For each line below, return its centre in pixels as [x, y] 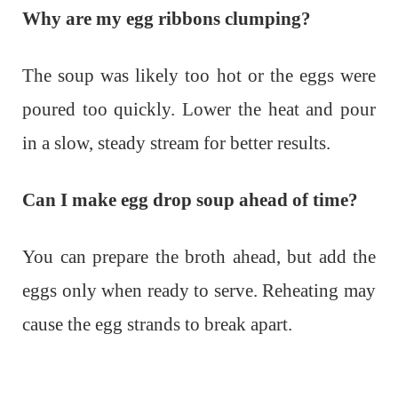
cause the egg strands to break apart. [157, 324]
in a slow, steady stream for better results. [176, 143]
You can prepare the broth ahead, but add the [199, 256]
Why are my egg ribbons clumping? [167, 18]
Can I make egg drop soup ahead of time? [190, 199]
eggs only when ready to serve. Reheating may [199, 290]
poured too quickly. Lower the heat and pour [199, 109]
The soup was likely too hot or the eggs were [199, 75]
